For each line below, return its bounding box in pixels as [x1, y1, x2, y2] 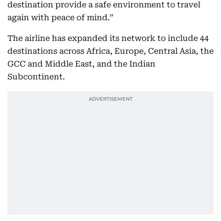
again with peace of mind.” [7, 13, 113, 22]
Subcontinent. [7, 72, 65, 81]
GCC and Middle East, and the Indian [7, 59, 155, 69]
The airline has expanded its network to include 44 [7, 34, 209, 43]
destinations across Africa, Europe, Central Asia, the [7, 46, 214, 56]
